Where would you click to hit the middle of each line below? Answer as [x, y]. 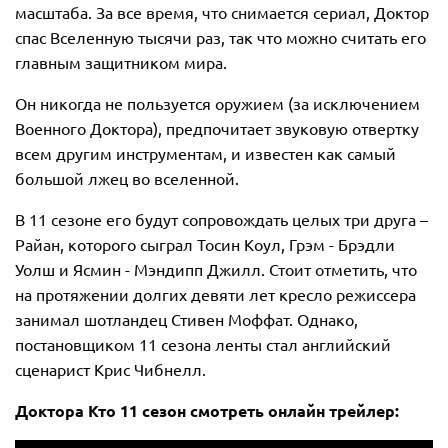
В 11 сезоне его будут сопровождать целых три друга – [221, 219]
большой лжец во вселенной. [127, 178]
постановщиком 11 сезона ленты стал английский [203, 344]
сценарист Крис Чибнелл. [110, 369]
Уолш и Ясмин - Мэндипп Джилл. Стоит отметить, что [216, 269]
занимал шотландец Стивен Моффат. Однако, [186, 319]
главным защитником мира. [121, 62]
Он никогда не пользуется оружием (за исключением [217, 103]
